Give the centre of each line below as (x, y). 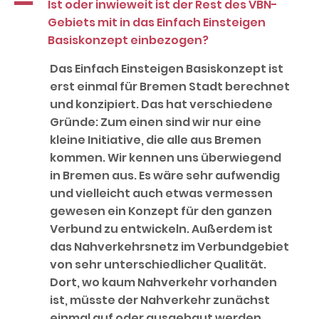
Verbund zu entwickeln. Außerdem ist (161, 229)
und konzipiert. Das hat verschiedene (161, 104)
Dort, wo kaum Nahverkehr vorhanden (163, 282)
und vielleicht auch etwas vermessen (161, 193)
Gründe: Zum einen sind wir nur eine (156, 122)
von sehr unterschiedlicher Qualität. (158, 264)
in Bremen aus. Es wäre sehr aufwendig (165, 175)
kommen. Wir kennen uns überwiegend (166, 157)
